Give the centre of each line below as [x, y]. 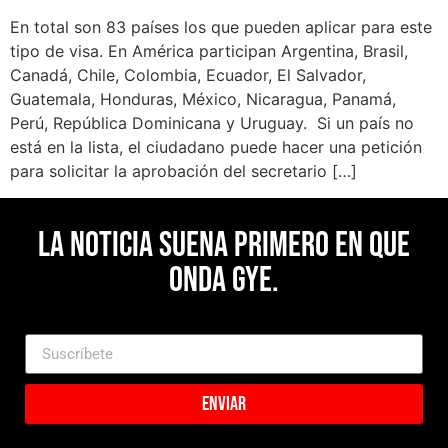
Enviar [224, 403]
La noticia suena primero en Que [223, 245]
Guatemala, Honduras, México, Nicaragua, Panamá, [203, 99]
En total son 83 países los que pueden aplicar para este [221, 27]
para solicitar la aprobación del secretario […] [183, 171]
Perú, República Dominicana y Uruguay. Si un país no [212, 123]
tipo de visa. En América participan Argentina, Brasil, [209, 51]
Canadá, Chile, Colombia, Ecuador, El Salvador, [188, 75]
